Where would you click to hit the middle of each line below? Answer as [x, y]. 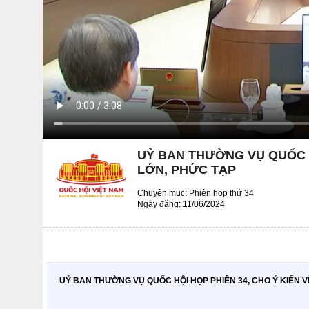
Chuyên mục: [163, 193]
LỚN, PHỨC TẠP [187, 169]
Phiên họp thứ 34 [221, 193]
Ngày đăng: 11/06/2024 [181, 204]
